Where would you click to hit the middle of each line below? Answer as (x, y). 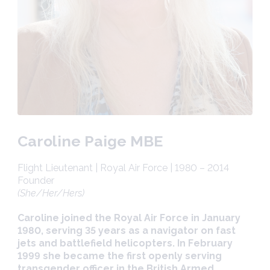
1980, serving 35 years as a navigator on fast (127, 231)
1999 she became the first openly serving (120, 256)
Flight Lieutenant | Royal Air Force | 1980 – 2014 (123, 168)
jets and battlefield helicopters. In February (125, 243)
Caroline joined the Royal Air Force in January (129, 218)
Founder (36, 181)
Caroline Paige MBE (90, 142)
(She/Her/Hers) (51, 193)
